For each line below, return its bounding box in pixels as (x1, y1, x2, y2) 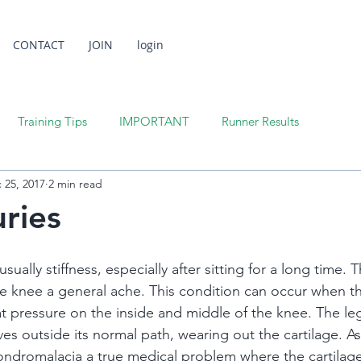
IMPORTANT (119, 114, 189, 129)
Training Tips (18, 114, 87, 129)
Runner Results (222, 114, 299, 129)
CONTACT (13, 37, 64, 52)
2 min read (48, 176, 102, 191)
